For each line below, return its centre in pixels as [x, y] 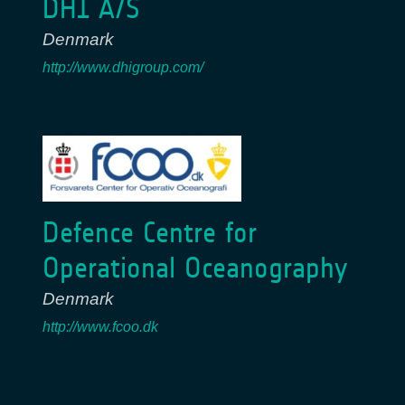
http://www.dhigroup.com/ [123, 68]
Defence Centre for [150, 233]
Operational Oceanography [195, 268]
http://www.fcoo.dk [100, 327]
